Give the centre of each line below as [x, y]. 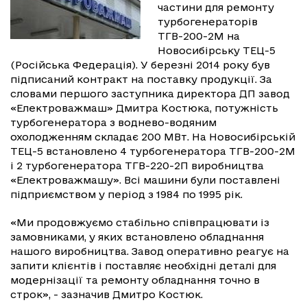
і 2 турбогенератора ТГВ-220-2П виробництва [137, 165]
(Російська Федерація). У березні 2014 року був [140, 65]
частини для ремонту [216, 7]
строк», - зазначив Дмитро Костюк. [107, 294]
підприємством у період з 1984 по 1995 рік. [126, 194]
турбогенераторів [208, 22]
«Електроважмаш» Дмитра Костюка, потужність [144, 108]
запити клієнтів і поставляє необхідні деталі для [143, 266]
